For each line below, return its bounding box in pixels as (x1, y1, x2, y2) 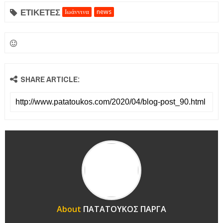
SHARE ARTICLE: (20, 73, 80, 85)
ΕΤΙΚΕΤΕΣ (20, 6, 60, 18)
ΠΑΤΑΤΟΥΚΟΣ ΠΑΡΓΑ (83, 204, 166, 215)
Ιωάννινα (64, 8, 89, 16)
